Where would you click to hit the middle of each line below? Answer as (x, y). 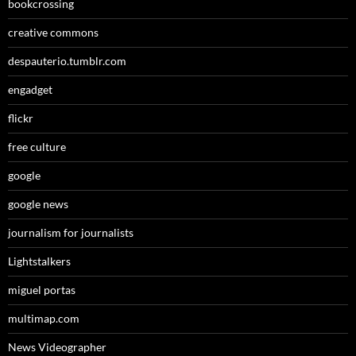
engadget (30, 90)
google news (38, 204)
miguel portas (42, 290)
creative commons (53, 33)
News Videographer (57, 347)
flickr (21, 118)
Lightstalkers (39, 261)
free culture (37, 147)
